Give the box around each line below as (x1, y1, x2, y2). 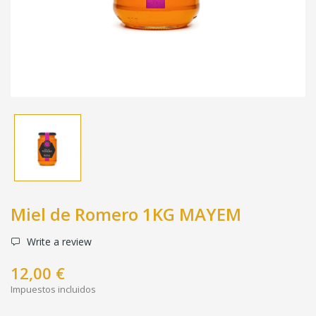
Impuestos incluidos (11, 282, 96, 296)
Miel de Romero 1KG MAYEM (11, 202, 241, 226)
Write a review (24, 234, 92, 248)
